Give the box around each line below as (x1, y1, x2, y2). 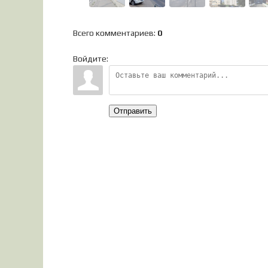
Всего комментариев (73, 28, 154, 38)
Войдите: (73, 54, 108, 63)
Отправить (114, 106, 152, 115)
